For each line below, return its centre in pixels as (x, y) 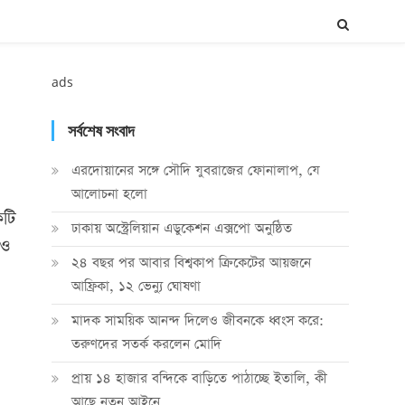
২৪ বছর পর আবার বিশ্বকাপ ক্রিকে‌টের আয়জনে (191, 263)
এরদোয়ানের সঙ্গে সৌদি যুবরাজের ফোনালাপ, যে (195, 170)
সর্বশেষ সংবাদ (101, 131)
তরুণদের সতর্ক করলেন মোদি (146, 344)
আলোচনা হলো (109, 194)
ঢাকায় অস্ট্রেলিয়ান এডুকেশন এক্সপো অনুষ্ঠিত (181, 228)
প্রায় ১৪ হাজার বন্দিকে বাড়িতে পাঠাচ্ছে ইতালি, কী (199, 378)
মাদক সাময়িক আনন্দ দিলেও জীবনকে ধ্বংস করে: (197, 320)
